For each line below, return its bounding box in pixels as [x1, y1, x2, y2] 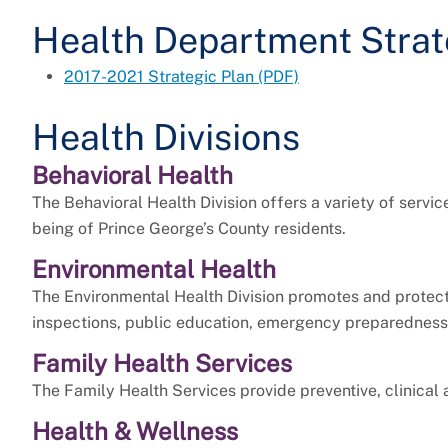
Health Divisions [32, 116, 300, 159]
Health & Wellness [32, 417, 238, 446]
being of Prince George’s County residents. [32, 219, 346, 239]
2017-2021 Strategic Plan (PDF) [64, 67, 299, 87]
